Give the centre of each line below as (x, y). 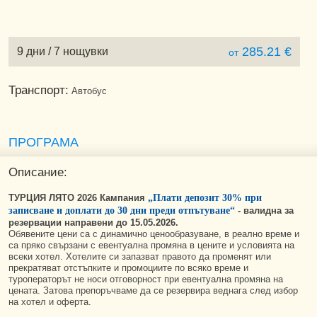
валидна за (269, 211)
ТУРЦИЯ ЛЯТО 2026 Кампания (78, 198)
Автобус (88, 91)
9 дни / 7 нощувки (63, 51)
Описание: (38, 172)
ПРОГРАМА (44, 142)
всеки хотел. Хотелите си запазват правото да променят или (140, 257)
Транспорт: (39, 90)
